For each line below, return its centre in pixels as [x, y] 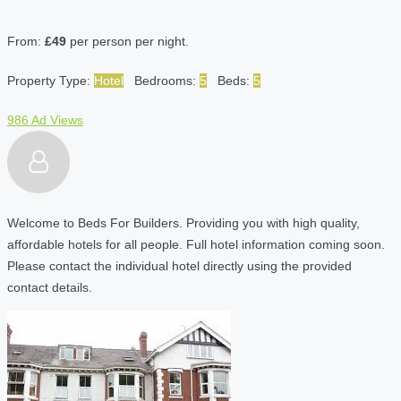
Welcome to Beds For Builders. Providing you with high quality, [183, 222]
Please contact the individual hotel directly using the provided [179, 265]
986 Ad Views [45, 119]
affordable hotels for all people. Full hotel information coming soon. [196, 244]
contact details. [50, 287]
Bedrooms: [167, 80]
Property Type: [51, 80]
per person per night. [128, 41]
